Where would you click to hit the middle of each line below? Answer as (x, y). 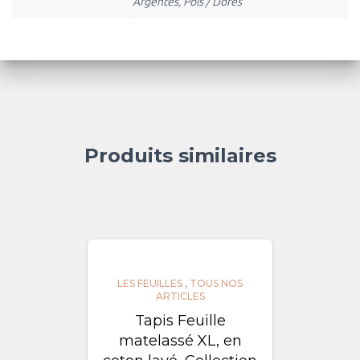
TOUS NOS (216, 283)
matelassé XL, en (180, 340)
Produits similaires (180, 155)
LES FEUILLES (150, 283)
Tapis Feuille (180, 320)
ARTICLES (180, 296)
